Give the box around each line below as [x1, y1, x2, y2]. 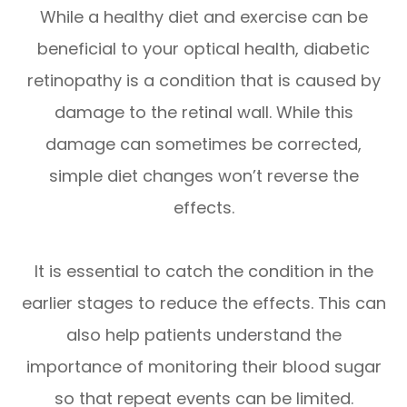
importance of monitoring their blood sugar [25, 355, 382, 379]
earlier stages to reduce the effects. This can [21, 292, 386, 315]
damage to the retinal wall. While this [54, 101, 353, 124]
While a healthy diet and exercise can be [39, 5, 368, 29]
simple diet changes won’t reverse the [48, 164, 359, 188]
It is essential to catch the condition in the [34, 260, 373, 283]
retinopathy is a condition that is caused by [26, 69, 381, 93]
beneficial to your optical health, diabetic [37, 37, 370, 61]
